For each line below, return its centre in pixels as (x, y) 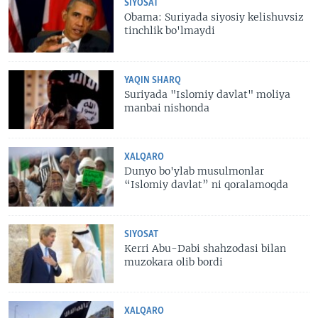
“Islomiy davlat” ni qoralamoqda (207, 185)
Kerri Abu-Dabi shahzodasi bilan (205, 248)
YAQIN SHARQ (153, 80)
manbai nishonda (167, 108)
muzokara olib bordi (174, 262)
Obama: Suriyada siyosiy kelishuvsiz (214, 17)
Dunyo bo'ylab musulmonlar (194, 171)
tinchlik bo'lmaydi (170, 31)
